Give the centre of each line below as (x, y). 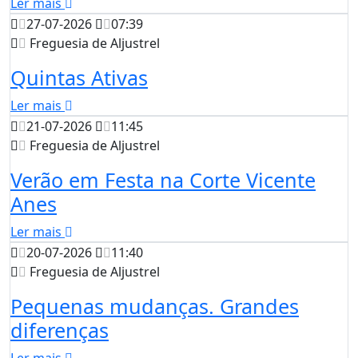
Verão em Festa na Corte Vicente (163, 180)
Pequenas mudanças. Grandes (155, 306)
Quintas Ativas (79, 78)
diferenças (60, 330)
